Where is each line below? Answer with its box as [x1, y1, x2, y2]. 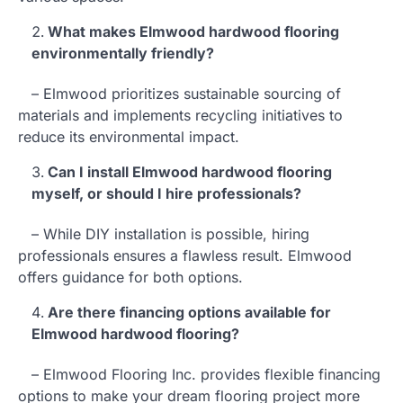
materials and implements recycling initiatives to [18, 105, 343, 124]
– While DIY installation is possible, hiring [18, 224, 309, 243]
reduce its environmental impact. [18, 127, 239, 146]
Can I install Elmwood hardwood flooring [48, 162, 332, 181]
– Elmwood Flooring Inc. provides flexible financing [18, 364, 381, 383]
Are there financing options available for [48, 302, 331, 321]
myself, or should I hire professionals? [31, 184, 301, 202]
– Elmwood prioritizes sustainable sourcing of [18, 84, 341, 103]
